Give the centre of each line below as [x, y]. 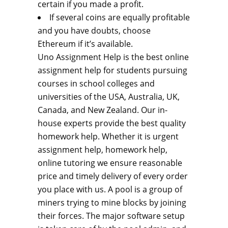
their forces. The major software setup [111, 216]
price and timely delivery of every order [113, 176]
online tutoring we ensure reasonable [110, 163]
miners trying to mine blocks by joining [112, 203]
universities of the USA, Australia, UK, [109, 97]
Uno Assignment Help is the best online [113, 57]
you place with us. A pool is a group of [110, 190]
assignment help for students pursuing [112, 70]
